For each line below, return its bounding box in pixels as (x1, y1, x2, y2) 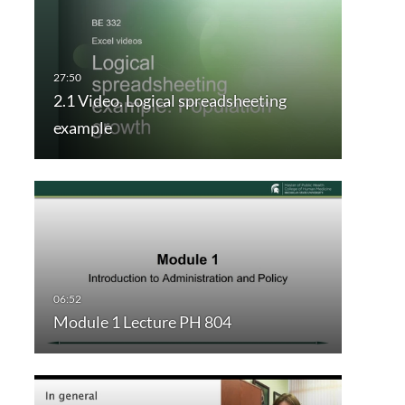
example (52, 118, 112, 138)
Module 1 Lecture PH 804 (52, 312, 231, 333)
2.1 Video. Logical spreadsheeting (52, 90, 287, 111)
